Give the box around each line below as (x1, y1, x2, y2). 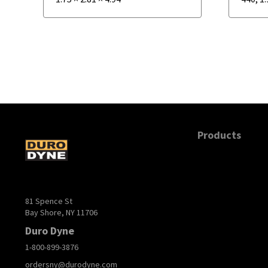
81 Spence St (25, 196, 72, 207)
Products (197, 128, 241, 142)
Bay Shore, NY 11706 (25, 207, 98, 218)
